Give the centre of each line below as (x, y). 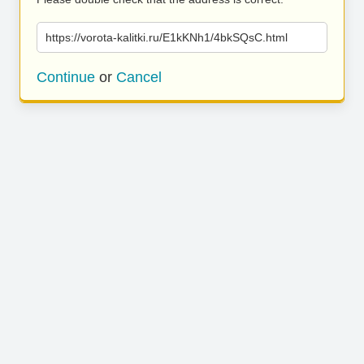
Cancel (139, 77)
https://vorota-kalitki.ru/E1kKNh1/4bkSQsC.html (167, 37)
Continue (66, 77)
